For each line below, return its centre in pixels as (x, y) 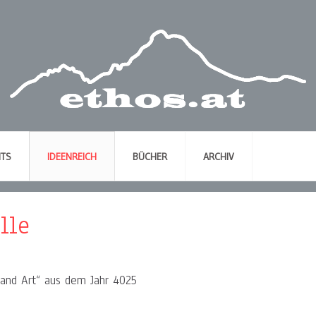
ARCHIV (219, 157)
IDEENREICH (72, 157)
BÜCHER (150, 157)
